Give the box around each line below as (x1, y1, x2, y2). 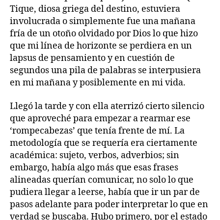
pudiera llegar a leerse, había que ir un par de (10, 186, 200, 198)
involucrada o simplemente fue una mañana (10, 16, 195, 27)
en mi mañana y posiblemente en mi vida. (10, 77, 186, 89)
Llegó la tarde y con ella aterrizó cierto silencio (10, 100, 204, 112)
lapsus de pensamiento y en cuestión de (10, 53, 175, 64)
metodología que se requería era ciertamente (10, 137, 197, 149)
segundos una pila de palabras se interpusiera (10, 65, 201, 77)
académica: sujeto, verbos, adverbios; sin (10, 149, 179, 161)
